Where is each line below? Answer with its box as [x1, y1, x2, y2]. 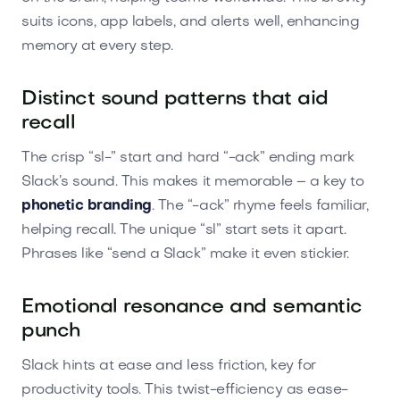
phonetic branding [21, 198, 152, 213]
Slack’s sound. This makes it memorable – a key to [21, 174, 364, 189]
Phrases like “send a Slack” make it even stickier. [21, 246, 349, 262]
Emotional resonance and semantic [21, 297, 362, 317]
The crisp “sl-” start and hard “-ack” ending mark [21, 150, 354, 165]
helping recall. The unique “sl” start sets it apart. [21, 222, 346, 237]
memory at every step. [21, 38, 173, 54]
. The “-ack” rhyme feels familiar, [151, 198, 369, 213]
